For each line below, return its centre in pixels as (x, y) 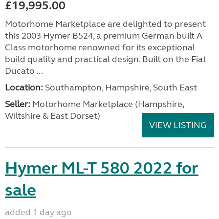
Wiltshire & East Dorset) (53, 116)
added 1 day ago (38, 212)
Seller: (18, 104)
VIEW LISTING (178, 125)
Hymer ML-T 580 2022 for (102, 168)
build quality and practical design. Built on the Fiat (106, 59)
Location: (24, 88)
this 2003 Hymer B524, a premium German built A (104, 36)
